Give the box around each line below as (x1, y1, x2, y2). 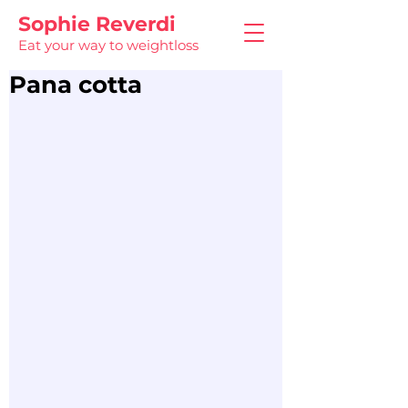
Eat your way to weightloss (18, 36, 199, 54)
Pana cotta (9, 70, 142, 99)
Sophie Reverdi (18, 12, 176, 36)
